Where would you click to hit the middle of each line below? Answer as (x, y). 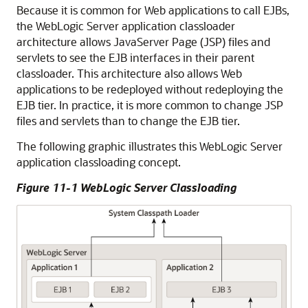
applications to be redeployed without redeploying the (150, 89)
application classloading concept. (99, 162)
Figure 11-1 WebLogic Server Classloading (126, 187)
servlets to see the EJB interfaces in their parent (135, 57)
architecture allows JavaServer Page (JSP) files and (143, 42)
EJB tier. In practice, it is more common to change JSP (150, 105)
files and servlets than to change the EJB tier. (128, 121)
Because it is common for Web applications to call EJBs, (153, 10)
